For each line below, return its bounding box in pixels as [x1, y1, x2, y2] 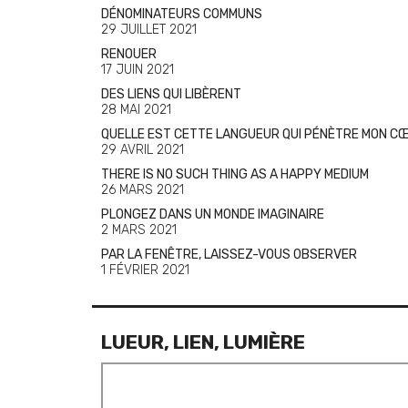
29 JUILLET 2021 [101, 22, 197, 37]
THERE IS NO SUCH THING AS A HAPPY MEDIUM [101, 167, 369, 182]
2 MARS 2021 [101, 222, 177, 238]
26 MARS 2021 [101, 182, 184, 198]
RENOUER [101, 46, 157, 62]
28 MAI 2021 [101, 102, 171, 117]
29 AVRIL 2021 [101, 142, 184, 158]
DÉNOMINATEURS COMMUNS [101, 6, 262, 22]
